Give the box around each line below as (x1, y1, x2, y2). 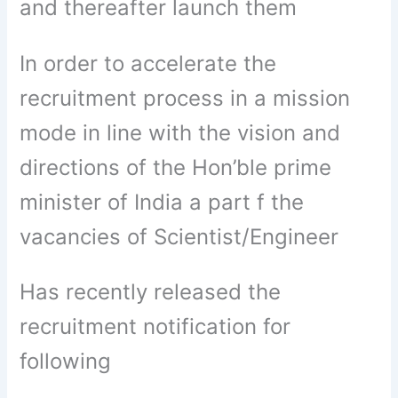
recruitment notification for (20, 313, 291, 339)
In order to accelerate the (20, 50, 277, 76)
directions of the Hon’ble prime (20, 154, 332, 180)
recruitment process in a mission (20, 84, 351, 111)
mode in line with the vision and (20, 119, 341, 146)
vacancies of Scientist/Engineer (20, 223, 346, 250)
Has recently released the (20, 278, 282, 305)
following (20, 347, 112, 374)
